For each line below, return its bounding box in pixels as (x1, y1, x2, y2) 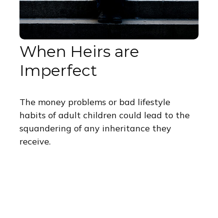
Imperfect (19, 61, 97, 80)
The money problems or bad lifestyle (19, 96, 170, 108)
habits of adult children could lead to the (19, 109, 190, 121)
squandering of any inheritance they (19, 123, 171, 134)
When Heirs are (19, 42, 139, 61)
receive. (19, 136, 51, 147)
